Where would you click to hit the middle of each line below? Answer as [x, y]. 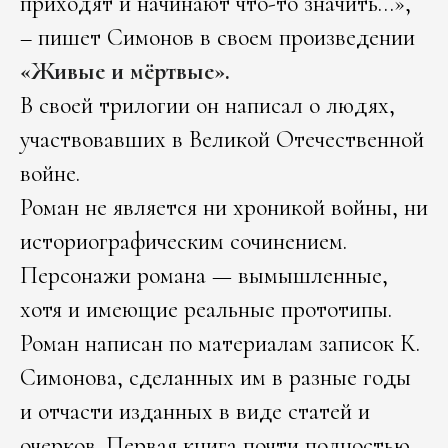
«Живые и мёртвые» [122, 71]
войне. [50, 173]
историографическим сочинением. [183, 241]
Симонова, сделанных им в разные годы [215, 377]
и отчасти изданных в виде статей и [195, 411]
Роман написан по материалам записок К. [220, 343]
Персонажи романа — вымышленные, [204, 275]
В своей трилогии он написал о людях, [207, 105]
